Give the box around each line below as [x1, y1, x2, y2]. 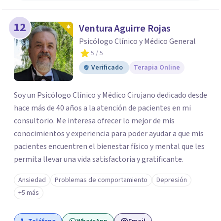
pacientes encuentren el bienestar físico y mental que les [14, 141, 205, 152]
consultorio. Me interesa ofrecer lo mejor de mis [14, 115, 175, 126]
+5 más [18, 188, 39, 198]
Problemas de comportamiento [55, 175, 147, 185]
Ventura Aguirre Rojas [79, 22, 171, 36]
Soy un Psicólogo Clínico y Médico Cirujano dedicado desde [14, 90, 207, 101]
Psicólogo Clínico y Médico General [79, 36, 196, 47]
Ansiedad [18, 175, 46, 185]
